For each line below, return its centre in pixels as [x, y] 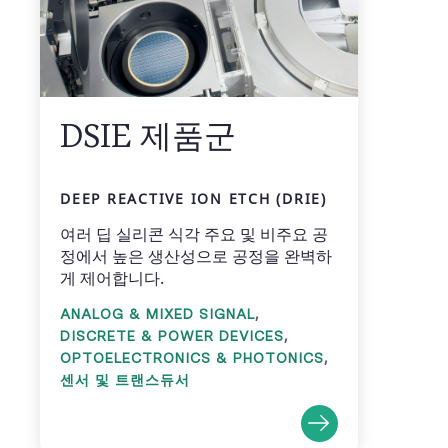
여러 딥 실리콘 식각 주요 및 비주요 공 [194, 234]
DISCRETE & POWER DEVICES [172, 336]
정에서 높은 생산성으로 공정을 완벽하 [196, 256]
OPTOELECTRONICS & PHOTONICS [192, 358]
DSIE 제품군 [148, 136]
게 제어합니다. [112, 278]
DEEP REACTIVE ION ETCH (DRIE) [193, 199]
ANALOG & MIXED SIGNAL [157, 314]
